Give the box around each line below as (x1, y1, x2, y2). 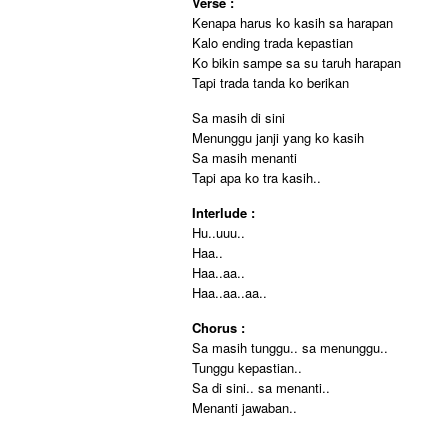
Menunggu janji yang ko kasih (192, 128, 364, 147)
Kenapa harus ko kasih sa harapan (192, 13, 393, 32)
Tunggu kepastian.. (192, 358, 302, 377)
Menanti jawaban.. (192, 398, 297, 417)
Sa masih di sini (192, 108, 285, 127)
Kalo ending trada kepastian (192, 33, 353, 52)
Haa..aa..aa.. (192, 283, 267, 302)
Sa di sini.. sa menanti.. (192, 378, 330, 397)
